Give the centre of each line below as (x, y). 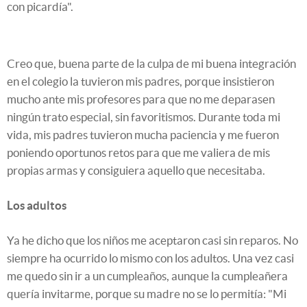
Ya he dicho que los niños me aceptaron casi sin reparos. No (152, 241)
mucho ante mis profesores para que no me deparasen (141, 99)
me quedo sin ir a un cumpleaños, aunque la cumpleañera (147, 276)
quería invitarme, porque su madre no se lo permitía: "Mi (147, 294)
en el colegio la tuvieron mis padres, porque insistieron (140, 82)
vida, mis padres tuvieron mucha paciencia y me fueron (143, 135)
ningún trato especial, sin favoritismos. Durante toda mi (144, 117)
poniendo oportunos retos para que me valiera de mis (138, 153)
